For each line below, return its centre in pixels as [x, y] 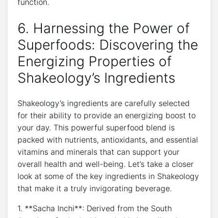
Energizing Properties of [95, 61]
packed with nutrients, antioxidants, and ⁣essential [108, 139]
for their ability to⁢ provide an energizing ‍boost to [107, 115]
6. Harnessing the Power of [104, 28]
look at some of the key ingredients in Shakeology [108, 176]
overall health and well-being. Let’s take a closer [106, 164]
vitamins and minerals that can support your [99, 152]
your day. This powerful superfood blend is [96, 127]
